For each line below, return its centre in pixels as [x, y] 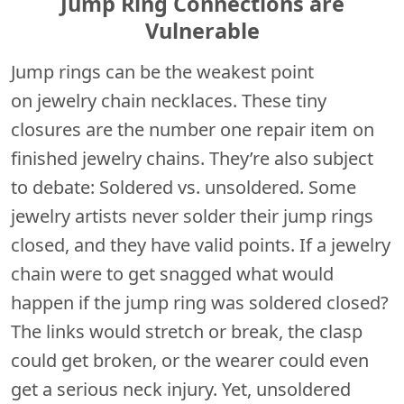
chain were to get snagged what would [172, 273]
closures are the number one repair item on [193, 129]
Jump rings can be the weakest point [162, 71]
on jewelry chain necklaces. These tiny [169, 100]
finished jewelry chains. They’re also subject [192, 158]
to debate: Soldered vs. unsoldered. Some [184, 187]
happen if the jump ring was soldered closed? [200, 302]
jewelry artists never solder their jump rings [192, 216]
